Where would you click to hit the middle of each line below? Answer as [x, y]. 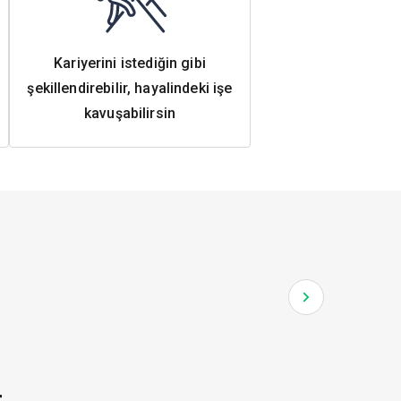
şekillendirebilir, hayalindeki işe [130, 88]
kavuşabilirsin [130, 113]
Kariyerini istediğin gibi [130, 63]
